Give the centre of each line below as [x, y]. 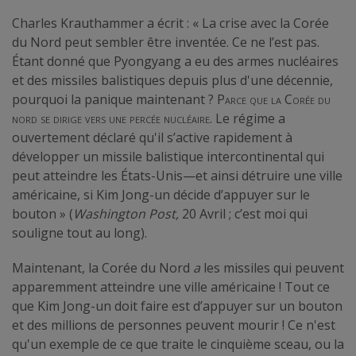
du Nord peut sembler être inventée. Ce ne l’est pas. [166, 42]
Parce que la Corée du [274, 99]
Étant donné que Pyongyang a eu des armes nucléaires [175, 61]
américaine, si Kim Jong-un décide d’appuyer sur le [161, 194]
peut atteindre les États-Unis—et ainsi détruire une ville [177, 175]
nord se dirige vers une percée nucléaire [111, 118]
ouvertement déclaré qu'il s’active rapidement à [152, 137]
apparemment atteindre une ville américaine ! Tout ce [171, 286]
